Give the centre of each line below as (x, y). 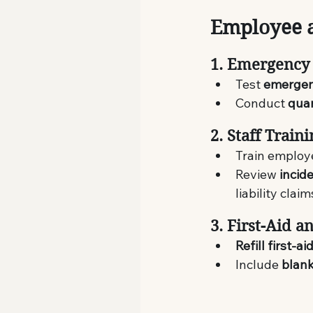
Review (258, 174)
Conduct (262, 103)
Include (259, 264)
